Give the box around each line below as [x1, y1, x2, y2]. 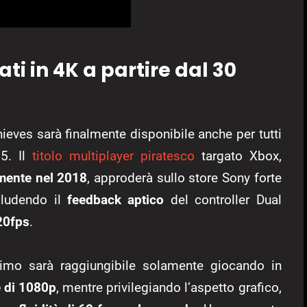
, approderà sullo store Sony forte [87, 170, 282, 186]
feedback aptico [67, 192, 164, 208]
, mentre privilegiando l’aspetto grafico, [56, 280, 282, 296]
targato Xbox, [194, 148, 282, 164]
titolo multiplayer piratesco [32, 148, 195, 164]
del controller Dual [164, 192, 282, 208]
